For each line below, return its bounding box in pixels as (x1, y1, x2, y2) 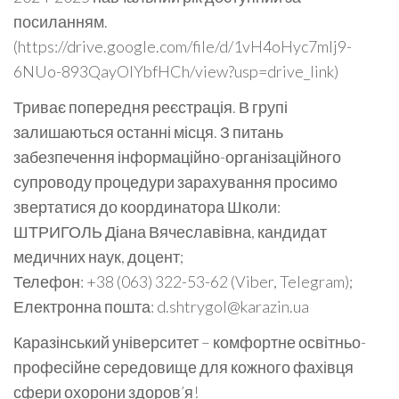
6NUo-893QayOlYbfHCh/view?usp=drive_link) (13, 61, 338, 81)
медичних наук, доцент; (13, 246, 183, 266)
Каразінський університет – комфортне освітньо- (13, 331, 366, 352)
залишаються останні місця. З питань (13, 121, 283, 142)
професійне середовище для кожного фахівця (13, 356, 354, 377)
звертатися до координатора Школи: (13, 196, 281, 216)
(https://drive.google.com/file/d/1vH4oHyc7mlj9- (13, 36, 352, 56)
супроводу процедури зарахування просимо (13, 171, 338, 191)
